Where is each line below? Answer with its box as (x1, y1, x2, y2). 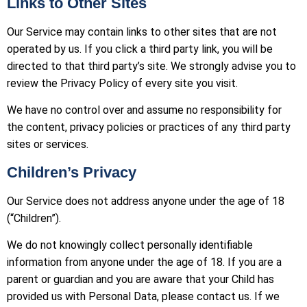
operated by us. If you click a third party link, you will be (7, 42, 273, 56)
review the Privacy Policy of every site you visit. (7, 76, 238, 90)
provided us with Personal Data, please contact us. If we (7, 289, 280, 303)
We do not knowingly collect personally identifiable (7, 238, 253, 251)
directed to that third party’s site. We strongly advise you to (7, 59, 296, 73)
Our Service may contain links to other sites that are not (7, 25, 277, 38)
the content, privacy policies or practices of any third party (7, 121, 291, 134)
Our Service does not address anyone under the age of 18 (7, 194, 284, 208)
